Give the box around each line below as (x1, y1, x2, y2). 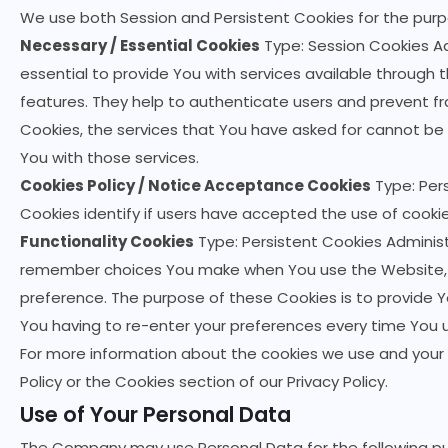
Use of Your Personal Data (20, 400, 291, 429)
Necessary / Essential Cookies (20, 35, 260, 56)
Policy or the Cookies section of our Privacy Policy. (20, 371, 388, 392)
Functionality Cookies (20, 231, 194, 252)
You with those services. (20, 147, 199, 168)
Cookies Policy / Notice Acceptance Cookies (20, 175, 371, 196)
